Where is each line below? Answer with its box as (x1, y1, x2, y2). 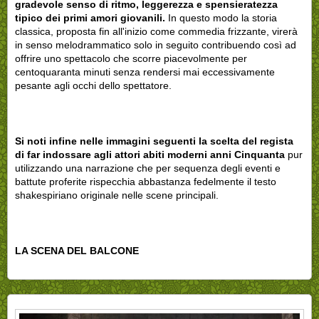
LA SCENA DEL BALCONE (15, 244, 139, 256)
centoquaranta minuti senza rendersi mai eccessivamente (15, 66, 275, 78)
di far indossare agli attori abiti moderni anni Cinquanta (15, 148, 285, 160)
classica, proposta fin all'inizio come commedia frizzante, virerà (15, 25, 298, 37)
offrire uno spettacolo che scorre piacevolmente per (15, 52, 247, 64)
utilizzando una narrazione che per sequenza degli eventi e (15, 162, 281, 174)
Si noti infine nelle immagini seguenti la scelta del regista (15, 135, 293, 147)
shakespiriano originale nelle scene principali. (15, 189, 219, 201)
